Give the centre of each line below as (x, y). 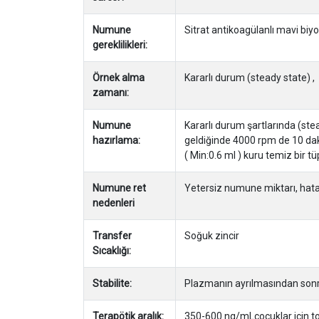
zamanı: (111, 92)
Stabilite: (112, 283)
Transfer (112, 235)
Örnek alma (119, 77)
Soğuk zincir (212, 235)
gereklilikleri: (120, 45)
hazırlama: (116, 140)
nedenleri (114, 203)
